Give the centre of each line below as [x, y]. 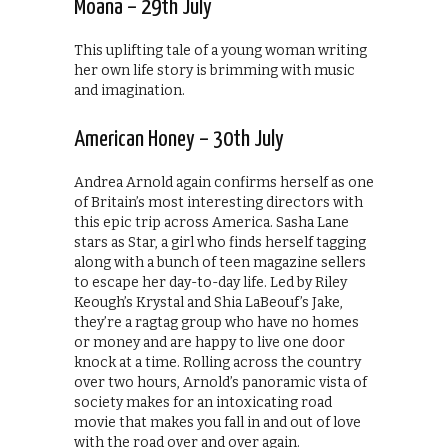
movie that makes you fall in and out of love [217, 423]
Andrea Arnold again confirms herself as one [224, 183]
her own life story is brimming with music [214, 71]
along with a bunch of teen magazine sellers [220, 263]
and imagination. [129, 91]
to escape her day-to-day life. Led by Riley [210, 283]
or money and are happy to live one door [209, 343]
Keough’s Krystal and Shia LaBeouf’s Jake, [208, 303]
